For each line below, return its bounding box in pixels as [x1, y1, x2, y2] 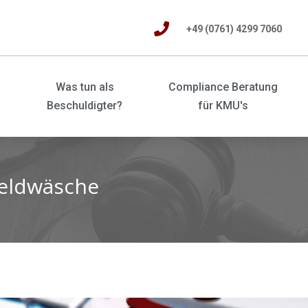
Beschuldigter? [47, 99, 123, 113]
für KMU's [198, 99, 249, 113]
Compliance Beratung [168, 80, 278, 94]
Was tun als [55, 80, 114, 94]
